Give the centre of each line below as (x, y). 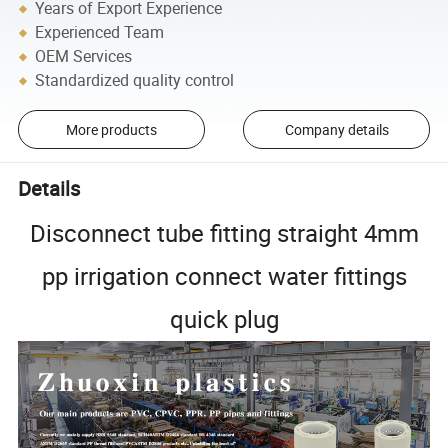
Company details (336, 130)
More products (111, 130)
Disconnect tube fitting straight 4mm (224, 233)
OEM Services (84, 56)
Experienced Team (100, 32)
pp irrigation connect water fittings (224, 276)
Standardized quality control (135, 80)
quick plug (224, 319)
